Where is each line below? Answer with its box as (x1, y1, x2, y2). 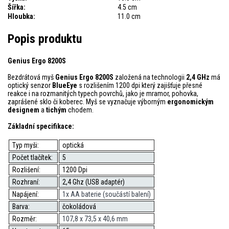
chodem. (66, 105, 95, 114)
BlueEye (52, 81, 77, 89)
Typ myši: (12, 141, 40, 149)
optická (62, 141, 84, 149)
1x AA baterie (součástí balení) (62, 190, 151, 198)
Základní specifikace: (8, 122, 74, 130)
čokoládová (62, 202, 96, 211)
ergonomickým (167, 97, 214, 106)
